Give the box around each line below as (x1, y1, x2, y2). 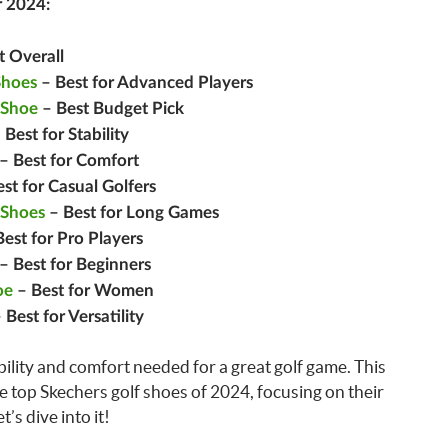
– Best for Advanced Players (36, 73, 253, 91)
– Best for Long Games (44, 203, 219, 221)
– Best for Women (12, 281, 154, 299)
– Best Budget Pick (37, 99, 184, 117)
